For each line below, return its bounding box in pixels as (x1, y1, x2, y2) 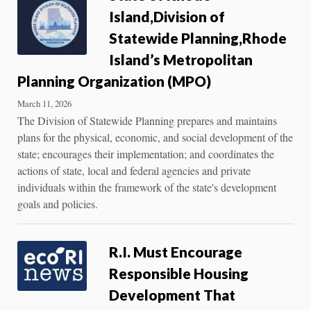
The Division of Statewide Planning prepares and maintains (17, 112, 277, 128)
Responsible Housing (109, 264, 249, 282)
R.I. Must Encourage (109, 242, 242, 260)
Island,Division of (109, 7, 225, 25)
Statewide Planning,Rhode (109, 28, 287, 47)
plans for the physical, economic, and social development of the (17, 129, 293, 144)
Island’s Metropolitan (109, 50, 253, 68)
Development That (109, 285, 235, 303)
